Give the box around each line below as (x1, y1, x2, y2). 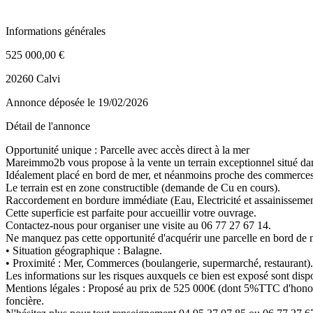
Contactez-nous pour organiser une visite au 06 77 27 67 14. (6, 219, 271, 231)
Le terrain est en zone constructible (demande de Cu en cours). (6, 181, 280, 194)
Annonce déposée (6, 96, 87, 108)
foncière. (6, 294, 44, 307)
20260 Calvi (6, 72, 60, 85)
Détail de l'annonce (6, 119, 90, 132)
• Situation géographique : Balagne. (6, 244, 162, 256)
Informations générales (6, 24, 105, 37)
